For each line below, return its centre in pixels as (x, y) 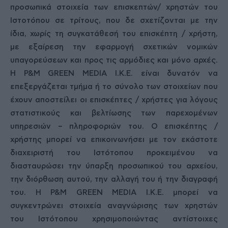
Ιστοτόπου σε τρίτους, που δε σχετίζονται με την (114, 21)
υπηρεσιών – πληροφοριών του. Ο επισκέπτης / (114, 126)
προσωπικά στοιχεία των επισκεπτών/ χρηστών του (114, 7)
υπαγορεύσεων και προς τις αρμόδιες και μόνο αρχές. (114, 60)
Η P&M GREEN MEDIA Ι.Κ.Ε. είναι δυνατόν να (114, 74)
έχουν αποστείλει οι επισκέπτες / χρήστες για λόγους (114, 100)
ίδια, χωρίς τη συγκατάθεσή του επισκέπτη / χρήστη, (114, 34)
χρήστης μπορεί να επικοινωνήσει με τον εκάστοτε (114, 140)
